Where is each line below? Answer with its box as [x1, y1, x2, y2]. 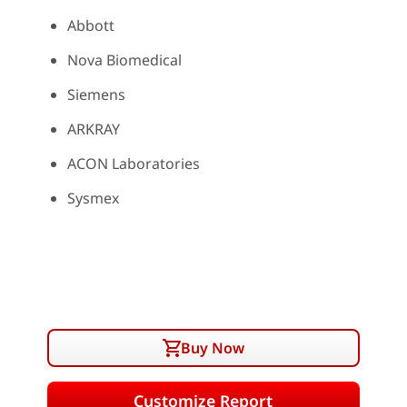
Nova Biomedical [66, 50, 182, 70]
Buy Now [180, 338, 244, 358]
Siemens [66, 84, 125, 104]
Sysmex [66, 188, 119, 208]
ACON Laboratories [66, 154, 200, 174]
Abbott [66, 15, 114, 35]
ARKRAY [66, 119, 120, 139]
